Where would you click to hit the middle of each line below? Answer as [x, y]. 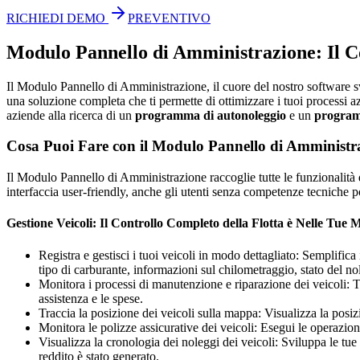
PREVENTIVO [169, 18]
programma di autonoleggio [211, 115]
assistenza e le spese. [91, 298]
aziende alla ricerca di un [71, 115]
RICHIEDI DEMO [56, 18]
